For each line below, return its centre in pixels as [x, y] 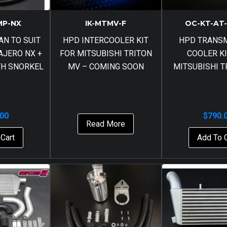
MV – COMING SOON [106, 67]
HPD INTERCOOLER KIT [106, 40]
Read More [106, 124]
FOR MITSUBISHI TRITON [106, 53]
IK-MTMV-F [106, 23]
